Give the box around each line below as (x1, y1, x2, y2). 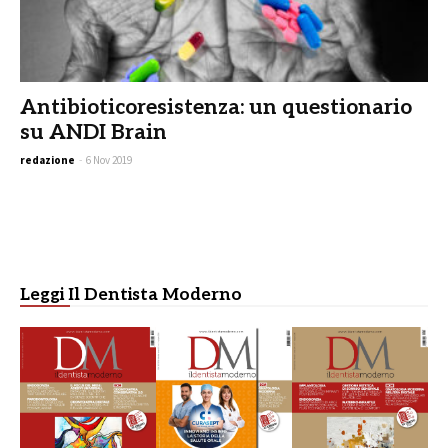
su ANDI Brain (20, 120, 167, 146)
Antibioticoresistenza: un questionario (20, 95, 412, 121)
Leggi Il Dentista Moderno (20, 285, 242, 306)
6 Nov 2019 (86, 153, 132, 168)
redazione (20, 153, 75, 168)
